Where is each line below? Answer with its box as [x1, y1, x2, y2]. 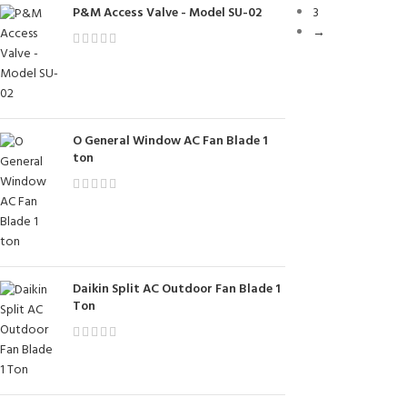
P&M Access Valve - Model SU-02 [73, 3, 262, 24]
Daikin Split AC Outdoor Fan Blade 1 [73, 279, 281, 300]
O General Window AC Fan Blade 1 [73, 131, 268, 152]
